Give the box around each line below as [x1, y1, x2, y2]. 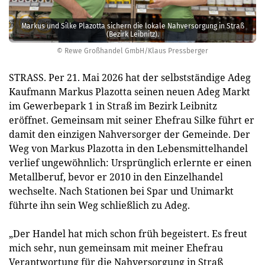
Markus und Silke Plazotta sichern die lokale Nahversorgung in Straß [21, 21, 244, 30]
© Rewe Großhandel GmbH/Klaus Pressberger [57, 47, 208, 55]
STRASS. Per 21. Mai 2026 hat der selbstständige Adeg [9, 71, 251, 84]
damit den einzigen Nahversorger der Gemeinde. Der [9, 128, 250, 141]
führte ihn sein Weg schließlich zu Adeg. [9, 199, 190, 212]
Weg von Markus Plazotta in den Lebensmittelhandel [9, 142, 248, 155]
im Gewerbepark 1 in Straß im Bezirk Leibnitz [9, 99, 217, 112]
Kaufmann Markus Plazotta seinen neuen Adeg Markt [9, 85, 250, 98]
